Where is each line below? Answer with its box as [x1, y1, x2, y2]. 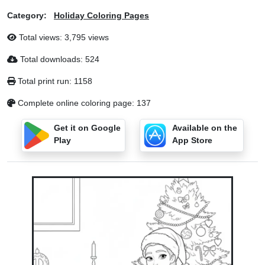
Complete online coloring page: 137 [15, 98, 151, 108]
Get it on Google [53, 123, 121, 132]
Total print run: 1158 [15, 76, 92, 86]
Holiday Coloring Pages [54, 11, 149, 20]
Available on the [172, 123, 237, 132]
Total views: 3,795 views [17, 33, 109, 42]
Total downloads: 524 [18, 54, 99, 64]
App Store [172, 135, 212, 145]
